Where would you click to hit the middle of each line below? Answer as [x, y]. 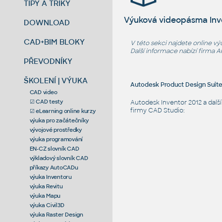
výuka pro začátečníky [59, 120]
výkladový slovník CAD [59, 158]
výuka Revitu [46, 186]
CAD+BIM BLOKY [55, 42]
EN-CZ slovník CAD [54, 148]
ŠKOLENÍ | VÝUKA [56, 80]
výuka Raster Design [56, 214]
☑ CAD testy [46, 101]
